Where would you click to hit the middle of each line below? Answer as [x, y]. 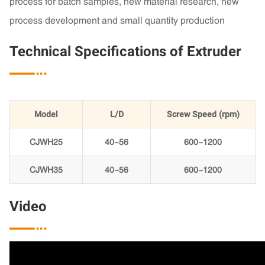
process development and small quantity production [117, 20]
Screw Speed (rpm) [203, 114]
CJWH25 [46, 142]
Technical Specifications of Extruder [125, 52]
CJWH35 [46, 170]
